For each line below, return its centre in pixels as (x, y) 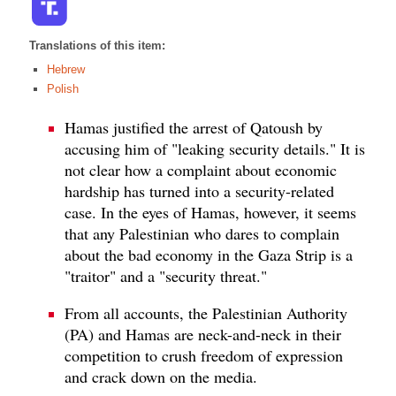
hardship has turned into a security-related (199, 190)
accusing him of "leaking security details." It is (215, 148)
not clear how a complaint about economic (201, 169)
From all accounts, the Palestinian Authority (206, 312)
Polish (63, 89)
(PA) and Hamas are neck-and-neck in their (203, 334)
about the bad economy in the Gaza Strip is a (209, 254)
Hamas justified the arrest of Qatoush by (194, 127)
